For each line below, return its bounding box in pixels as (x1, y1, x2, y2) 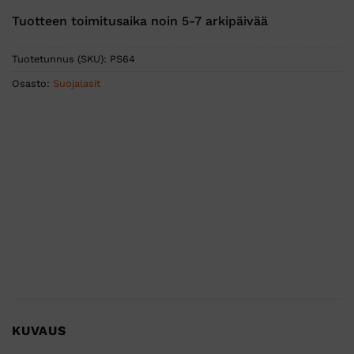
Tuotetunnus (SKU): (12, 53, 110, 66)
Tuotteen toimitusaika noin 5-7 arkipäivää (12, 13, 268, 28)
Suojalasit (53, 77, 100, 90)
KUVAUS (12, 323, 66, 339)
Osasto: (12, 77, 53, 90)
